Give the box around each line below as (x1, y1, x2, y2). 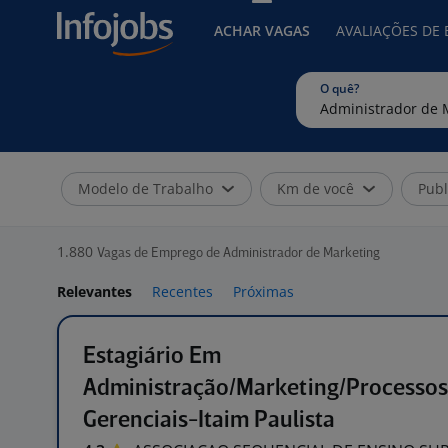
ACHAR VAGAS (214, 21, 310, 40)
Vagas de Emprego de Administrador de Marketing (97, 247, 380, 260)
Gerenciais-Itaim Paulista (83, 409, 335, 432)
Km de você (277, 179, 354, 198)
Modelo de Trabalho (78, 179, 213, 198)
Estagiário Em (83, 345, 221, 368)
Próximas (233, 282, 294, 301)
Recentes (152, 282, 213, 301)
